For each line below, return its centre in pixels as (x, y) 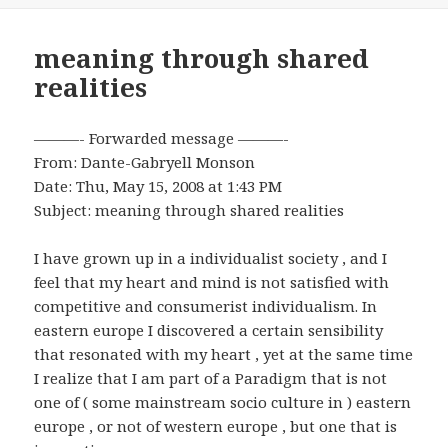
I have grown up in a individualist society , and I (211, 257)
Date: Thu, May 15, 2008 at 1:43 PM (158, 185)
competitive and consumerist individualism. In (206, 305)
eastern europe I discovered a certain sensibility (209, 329)
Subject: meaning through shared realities (189, 209)
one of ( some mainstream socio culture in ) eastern (223, 401)
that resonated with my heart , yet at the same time (224, 353)
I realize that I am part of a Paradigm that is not (211, 377)
